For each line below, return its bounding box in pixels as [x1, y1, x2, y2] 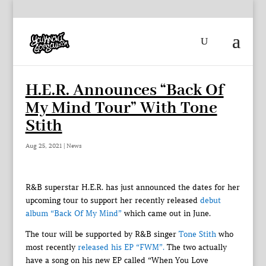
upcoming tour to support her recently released [25, 195, 200, 205]
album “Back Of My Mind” [25, 208, 122, 218]
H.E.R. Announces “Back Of [25, 80, 224, 101]
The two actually [164, 242, 227, 252]
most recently [25, 242, 78, 252]
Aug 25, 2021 [25, 142, 62, 150]
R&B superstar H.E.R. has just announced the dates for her [25, 182, 240, 192]
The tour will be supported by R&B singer [25, 229, 179, 239]
